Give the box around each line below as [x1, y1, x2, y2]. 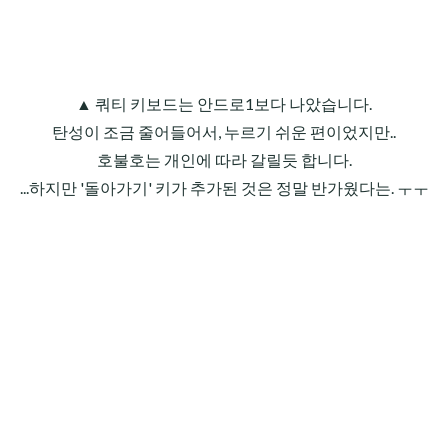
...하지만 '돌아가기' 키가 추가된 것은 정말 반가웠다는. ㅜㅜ [19, 178, 429, 198]
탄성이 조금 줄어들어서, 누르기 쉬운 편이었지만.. [52, 122, 396, 142]
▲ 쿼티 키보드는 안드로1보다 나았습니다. [76, 94, 372, 114]
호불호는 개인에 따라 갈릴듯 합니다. [96, 150, 352, 170]
